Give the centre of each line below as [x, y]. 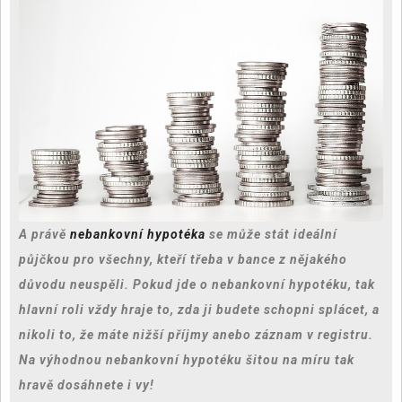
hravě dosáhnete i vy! [87, 385]
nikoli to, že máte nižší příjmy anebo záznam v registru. [196, 334]
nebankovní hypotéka [138, 234]
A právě [44, 234]
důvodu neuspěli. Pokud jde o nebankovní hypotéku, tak [197, 284]
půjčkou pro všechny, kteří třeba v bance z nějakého [183, 259]
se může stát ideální [271, 234]
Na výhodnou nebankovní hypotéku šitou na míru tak [187, 359]
